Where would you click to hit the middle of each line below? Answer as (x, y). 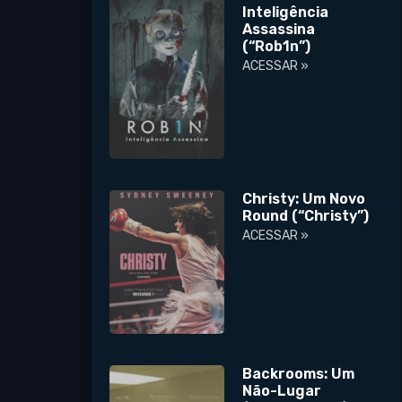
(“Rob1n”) (277, 46)
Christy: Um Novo (304, 198)
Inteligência (286, 12)
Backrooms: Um (299, 373)
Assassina (279, 29)
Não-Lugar (282, 390)
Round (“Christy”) (306, 215)
